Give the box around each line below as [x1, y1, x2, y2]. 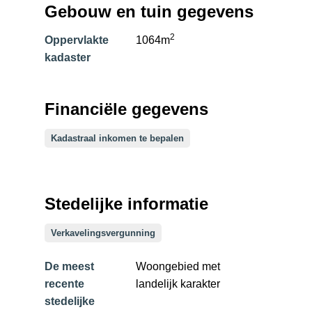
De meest [44, 260, 94, 273]
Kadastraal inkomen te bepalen [50, 133, 184, 144]
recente [44, 278, 84, 290]
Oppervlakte [44, 33, 109, 46]
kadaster [44, 51, 91, 63]
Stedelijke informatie [44, 194, 208, 213]
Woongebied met [136, 260, 221, 273]
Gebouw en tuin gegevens [44, 1, 253, 21]
